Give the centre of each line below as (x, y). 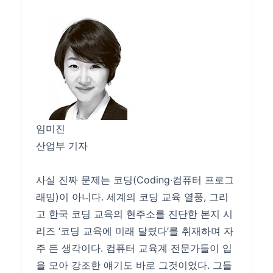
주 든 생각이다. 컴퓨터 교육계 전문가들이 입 (134, 248)
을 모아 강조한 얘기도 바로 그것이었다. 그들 (134, 265)
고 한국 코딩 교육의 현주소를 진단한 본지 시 (135, 214)
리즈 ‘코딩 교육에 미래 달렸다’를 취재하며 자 (135, 231)
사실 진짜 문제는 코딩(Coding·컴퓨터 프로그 (135, 180)
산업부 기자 (62, 146)
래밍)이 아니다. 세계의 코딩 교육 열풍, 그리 (133, 197)
